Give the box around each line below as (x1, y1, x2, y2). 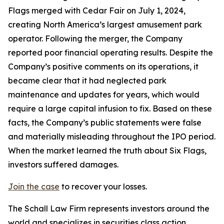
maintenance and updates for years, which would (8, 89, 199, 99)
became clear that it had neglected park (8, 75, 166, 85)
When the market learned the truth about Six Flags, (8, 145, 206, 155)
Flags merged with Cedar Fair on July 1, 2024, (8, 5, 185, 15)
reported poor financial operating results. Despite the (8, 47, 213, 57)
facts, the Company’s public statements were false (8, 117, 201, 127)
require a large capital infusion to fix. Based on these (8, 103, 212, 113)
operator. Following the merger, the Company (8, 33, 182, 43)
